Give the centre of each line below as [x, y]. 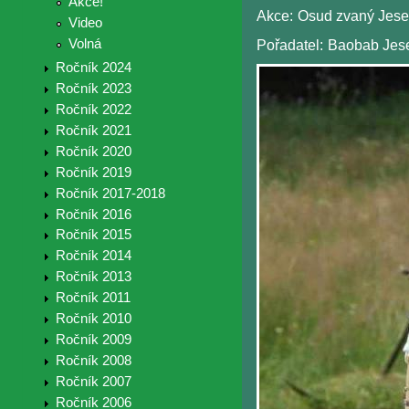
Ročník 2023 [93, 89]
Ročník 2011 [93, 298]
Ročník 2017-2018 [110, 193]
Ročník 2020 [93, 151]
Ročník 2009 [93, 340]
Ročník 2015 [93, 235]
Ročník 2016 [93, 214]
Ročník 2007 [93, 381]
